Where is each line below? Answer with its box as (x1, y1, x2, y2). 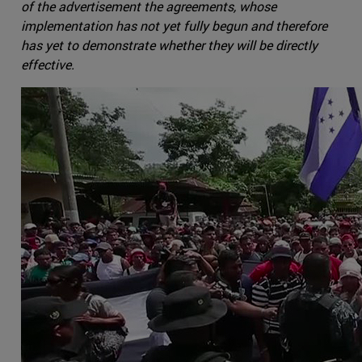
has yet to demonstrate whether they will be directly (21, 36, 318, 54)
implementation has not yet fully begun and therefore (21, 17, 327, 35)
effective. (21, 56, 74, 74)
